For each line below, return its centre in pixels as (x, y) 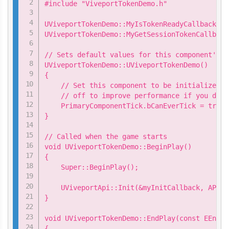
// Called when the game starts (106, 136)
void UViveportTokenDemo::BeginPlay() (118, 146)
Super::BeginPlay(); (92, 167)
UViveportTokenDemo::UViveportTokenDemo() (127, 65)
